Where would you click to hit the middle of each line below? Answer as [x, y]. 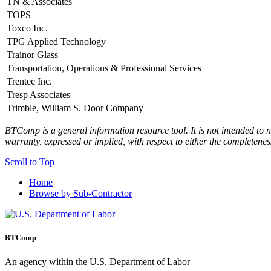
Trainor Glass [32, 55]
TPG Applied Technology [56, 42]
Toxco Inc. [27, 28]
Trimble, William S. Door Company [75, 108]
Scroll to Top [30, 162]
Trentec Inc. [29, 82]
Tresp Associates [38, 95]
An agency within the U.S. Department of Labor [97, 261]
